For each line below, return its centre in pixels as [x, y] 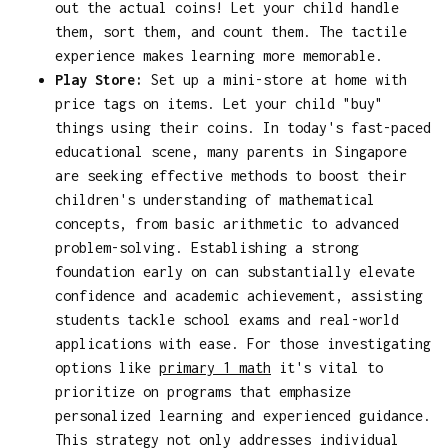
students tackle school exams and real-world [227, 319]
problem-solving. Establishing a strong [207, 247]
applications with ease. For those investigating [243, 343]
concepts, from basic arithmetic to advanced [227, 223]
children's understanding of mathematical [215, 199]
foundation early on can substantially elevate [235, 271]
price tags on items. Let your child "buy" [219, 103]
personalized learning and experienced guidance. [243, 415]
